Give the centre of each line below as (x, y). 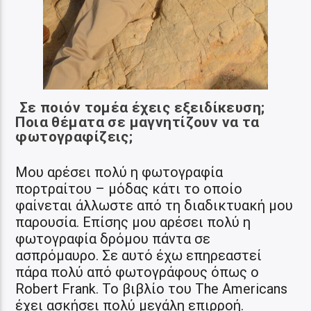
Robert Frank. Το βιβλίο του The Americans (152, 289)
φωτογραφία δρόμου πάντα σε (113, 239)
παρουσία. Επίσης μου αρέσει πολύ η (133, 222)
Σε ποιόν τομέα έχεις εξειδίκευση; (142, 108)
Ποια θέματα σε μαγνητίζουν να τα (137, 123)
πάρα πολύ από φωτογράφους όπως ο (137, 272)
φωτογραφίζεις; (74, 137)
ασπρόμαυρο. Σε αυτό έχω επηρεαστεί (139, 256)
